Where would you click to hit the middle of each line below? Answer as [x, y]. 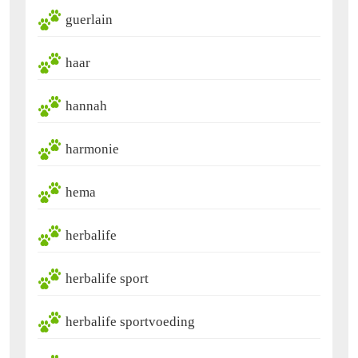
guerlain [89, 19]
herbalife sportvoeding [130, 321]
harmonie [92, 149]
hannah [86, 105]
